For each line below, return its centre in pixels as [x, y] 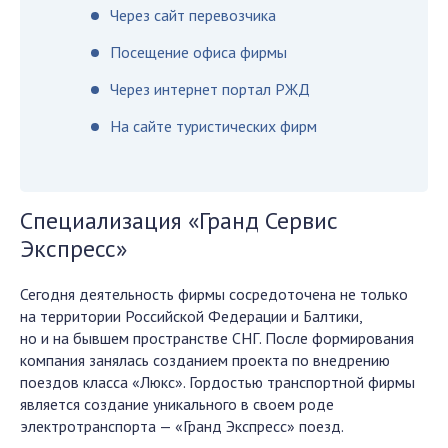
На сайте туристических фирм [213, 126]
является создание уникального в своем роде [177, 404]
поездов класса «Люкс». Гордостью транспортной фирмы [217, 382]
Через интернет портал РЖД [210, 89]
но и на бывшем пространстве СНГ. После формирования [217, 338]
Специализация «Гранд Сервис [179, 220]
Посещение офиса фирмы [198, 52]
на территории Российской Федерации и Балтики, [191, 316]
